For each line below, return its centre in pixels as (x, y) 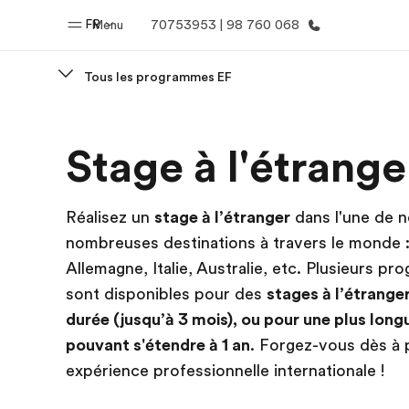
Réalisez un (110, 217)
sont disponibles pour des (166, 294)
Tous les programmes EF (158, 77)
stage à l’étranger (222, 217)
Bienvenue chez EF (175, 160)
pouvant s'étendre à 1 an (158, 345)
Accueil (175, 132)
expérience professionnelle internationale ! (225, 371)
